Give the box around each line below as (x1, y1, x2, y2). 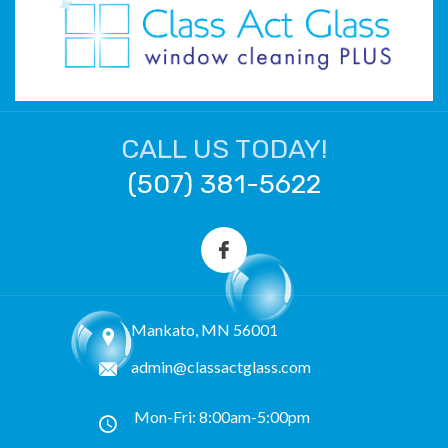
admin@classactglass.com (131, 356, 311, 376)
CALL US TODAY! (120, 132, 328, 165)
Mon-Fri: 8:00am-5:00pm (134, 406, 310, 426)
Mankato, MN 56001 (131, 319, 278, 339)
